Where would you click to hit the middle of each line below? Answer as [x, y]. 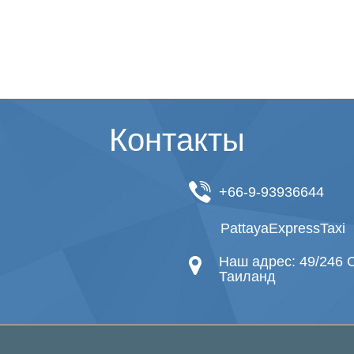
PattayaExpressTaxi [283, 228]
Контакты [177, 140]
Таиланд [247, 277]
